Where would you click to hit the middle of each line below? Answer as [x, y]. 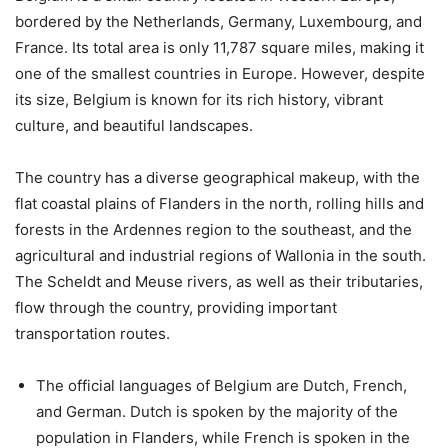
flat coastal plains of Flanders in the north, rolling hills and [219, 204]
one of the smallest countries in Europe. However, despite [220, 74]
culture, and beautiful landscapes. [134, 126]
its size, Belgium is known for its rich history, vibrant [199, 100]
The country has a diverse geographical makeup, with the [217, 178]
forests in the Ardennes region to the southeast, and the [213, 230]
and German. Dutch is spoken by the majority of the [217, 412]
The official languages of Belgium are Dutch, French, [221, 386]
